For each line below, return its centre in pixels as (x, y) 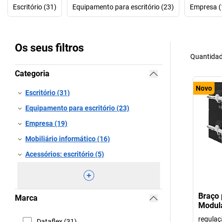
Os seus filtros (49, 48)
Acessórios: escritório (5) (65, 154)
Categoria (32, 74)
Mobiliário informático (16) (68, 139)
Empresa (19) (46, 123)
